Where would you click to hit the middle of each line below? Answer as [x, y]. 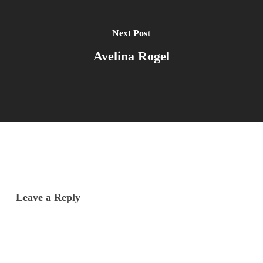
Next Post [131, 33]
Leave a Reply [48, 197]
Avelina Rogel [131, 56]
